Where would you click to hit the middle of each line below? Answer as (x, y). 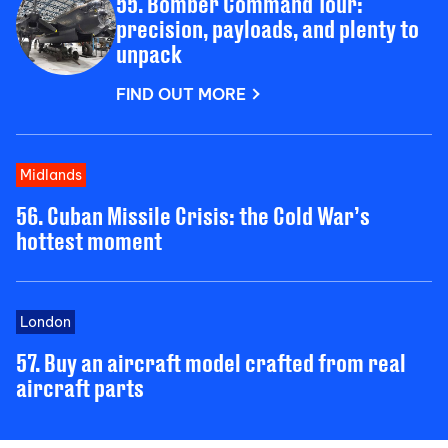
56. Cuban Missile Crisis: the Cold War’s (193, 215)
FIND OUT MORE (181, 93)
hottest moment (89, 240)
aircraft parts (80, 387)
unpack (149, 53)
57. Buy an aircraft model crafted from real (211, 362)
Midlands (51, 174)
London (45, 321)
